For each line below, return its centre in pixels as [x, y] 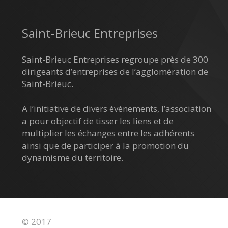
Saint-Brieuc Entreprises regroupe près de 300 [115, 59]
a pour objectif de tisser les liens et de [97, 121]
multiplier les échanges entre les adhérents [108, 133]
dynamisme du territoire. [72, 158]
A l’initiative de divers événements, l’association [116, 109]
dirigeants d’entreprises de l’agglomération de [115, 71]
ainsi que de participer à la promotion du [105, 145]
